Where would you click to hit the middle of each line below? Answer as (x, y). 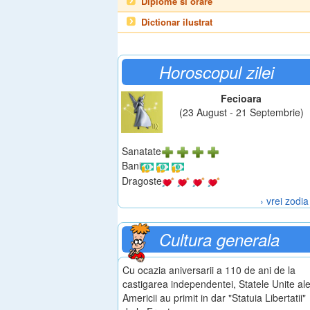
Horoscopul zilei (217, 72)
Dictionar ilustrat (177, 22)
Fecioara (241, 98)
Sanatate (142, 151)
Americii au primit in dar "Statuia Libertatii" (214, 297)
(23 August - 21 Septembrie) (241, 112)
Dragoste (142, 180)
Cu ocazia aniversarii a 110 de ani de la (209, 270)
